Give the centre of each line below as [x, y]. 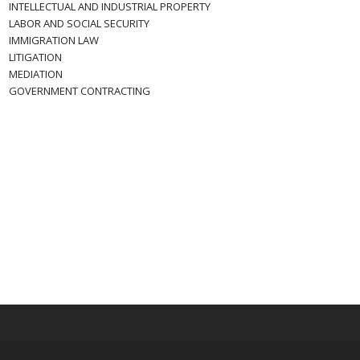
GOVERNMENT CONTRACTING [80, 91]
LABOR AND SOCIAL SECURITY [80, 23]
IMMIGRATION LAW [54, 40]
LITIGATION [36, 57]
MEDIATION [36, 74]
